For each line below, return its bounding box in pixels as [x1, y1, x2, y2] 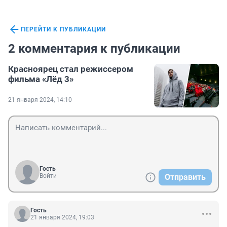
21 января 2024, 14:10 [8, 96, 72, 104]
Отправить [165, 172, 206, 182]
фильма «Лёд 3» [8, 74, 73, 85]
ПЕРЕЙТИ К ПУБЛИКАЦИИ [21, 26, 106, 33]
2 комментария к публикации [8, 42, 180, 56]
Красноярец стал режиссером [8, 64, 133, 74]
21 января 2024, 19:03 [30, 214, 94, 221]
